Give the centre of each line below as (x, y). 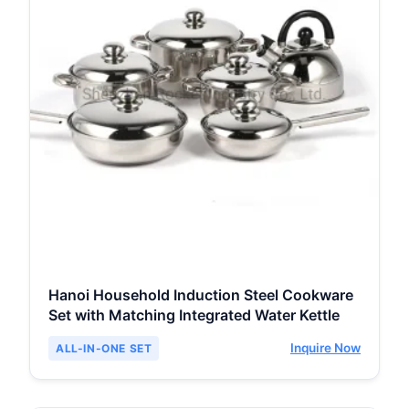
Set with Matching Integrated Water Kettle (194, 315)
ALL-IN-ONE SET (104, 349)
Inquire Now (325, 348)
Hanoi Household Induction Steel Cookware (201, 295)
